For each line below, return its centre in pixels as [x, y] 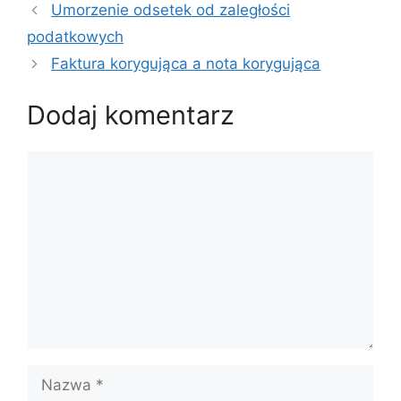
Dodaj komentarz [131, 115]
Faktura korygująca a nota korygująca [186, 64]
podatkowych [75, 37]
